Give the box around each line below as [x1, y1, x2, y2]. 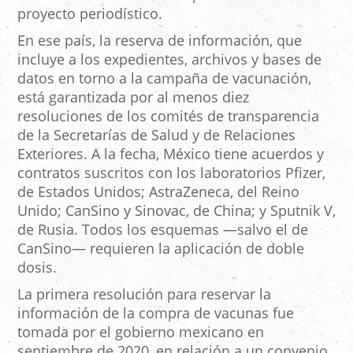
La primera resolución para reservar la [17, 284, 271, 303]
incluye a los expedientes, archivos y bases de [17, 50, 321, 69]
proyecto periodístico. [17, 4, 162, 23]
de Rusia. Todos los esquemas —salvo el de [17, 220, 308, 239]
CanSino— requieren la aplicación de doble [17, 239, 304, 258]
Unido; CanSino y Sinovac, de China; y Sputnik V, [17, 201, 336, 220]
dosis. [17, 258, 57, 277]
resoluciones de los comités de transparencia [17, 106, 319, 125]
